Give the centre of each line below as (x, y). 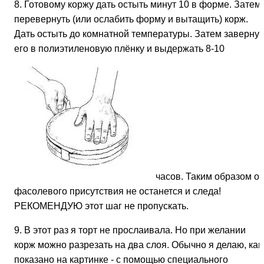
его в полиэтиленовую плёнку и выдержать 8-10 (119, 48)
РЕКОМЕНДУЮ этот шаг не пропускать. (101, 206)
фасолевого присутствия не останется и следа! (118, 191)
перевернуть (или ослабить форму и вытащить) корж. (131, 19)
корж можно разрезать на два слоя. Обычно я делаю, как (138, 245)
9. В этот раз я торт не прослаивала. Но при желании (130, 230)
